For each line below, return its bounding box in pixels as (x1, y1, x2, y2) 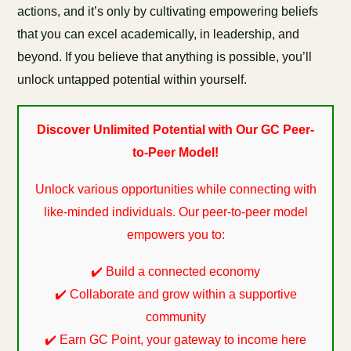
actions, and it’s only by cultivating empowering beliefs (17, 5, 319, 18)
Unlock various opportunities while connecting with (34, 183, 317, 196)
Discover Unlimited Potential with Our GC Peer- (37, 123, 314, 136)
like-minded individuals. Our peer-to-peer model (43, 205, 308, 219)
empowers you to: (126, 228, 225, 241)
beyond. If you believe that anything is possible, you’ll (17, 50, 313, 63)
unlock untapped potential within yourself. (17, 73, 248, 86)
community (145, 310, 206, 324)
